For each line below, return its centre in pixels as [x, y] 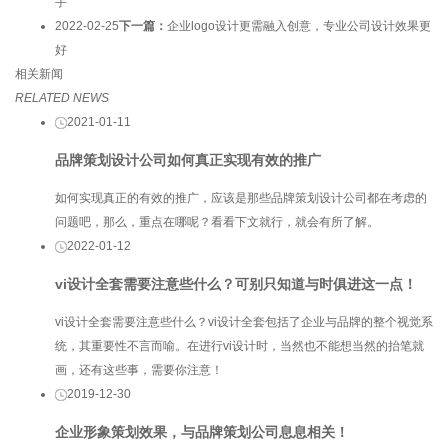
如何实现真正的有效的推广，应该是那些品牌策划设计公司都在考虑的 [241, 197]
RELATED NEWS [62, 97]
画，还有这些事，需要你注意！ [139, 370]
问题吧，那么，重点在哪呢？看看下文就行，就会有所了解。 [217, 221]
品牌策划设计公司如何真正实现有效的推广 [188, 159]
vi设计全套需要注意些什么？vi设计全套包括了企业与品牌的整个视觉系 [244, 322]
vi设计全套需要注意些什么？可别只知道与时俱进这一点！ [236, 283]
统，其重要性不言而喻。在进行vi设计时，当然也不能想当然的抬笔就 [239, 346]
